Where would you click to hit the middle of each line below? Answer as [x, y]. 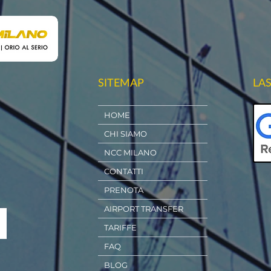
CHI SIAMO [126, 134]
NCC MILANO [130, 152]
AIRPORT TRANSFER [144, 209]
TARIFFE [120, 227]
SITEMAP [121, 82]
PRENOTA [124, 190]
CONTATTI [124, 171]
